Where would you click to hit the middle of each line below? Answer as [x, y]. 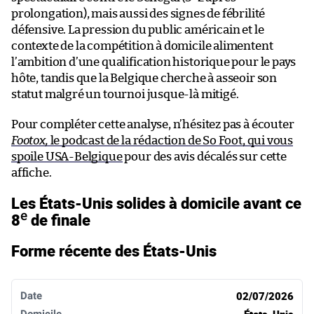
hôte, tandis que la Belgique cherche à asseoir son [144, 78]
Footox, [30, 140]
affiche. [32, 172]
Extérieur [171, 285]
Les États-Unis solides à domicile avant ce [156, 203]
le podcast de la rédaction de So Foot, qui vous [171, 140]
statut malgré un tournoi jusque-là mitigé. [125, 94]
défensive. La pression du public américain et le [138, 29]
